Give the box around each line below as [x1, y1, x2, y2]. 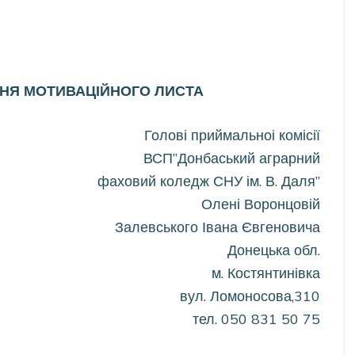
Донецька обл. [227, 241, 321, 260]
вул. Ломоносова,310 [180, 287, 321, 306]
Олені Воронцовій [201, 195, 321, 214]
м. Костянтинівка [212, 264, 321, 283]
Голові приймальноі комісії [144, 126, 321, 145]
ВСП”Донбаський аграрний [143, 149, 321, 168]
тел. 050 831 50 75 [193, 310, 321, 329]
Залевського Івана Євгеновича [115, 218, 321, 237]
